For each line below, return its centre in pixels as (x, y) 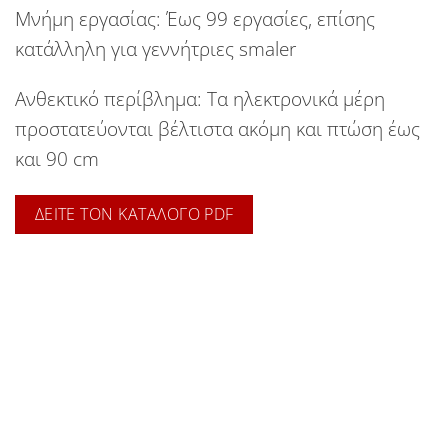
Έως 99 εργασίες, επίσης (268, 18)
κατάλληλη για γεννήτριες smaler (155, 48)
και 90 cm (57, 159)
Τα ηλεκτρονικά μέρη (293, 99)
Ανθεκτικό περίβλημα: (108, 99)
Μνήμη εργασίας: (88, 18)
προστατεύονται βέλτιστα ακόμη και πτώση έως (217, 129)
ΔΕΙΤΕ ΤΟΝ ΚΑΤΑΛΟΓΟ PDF (134, 214)
